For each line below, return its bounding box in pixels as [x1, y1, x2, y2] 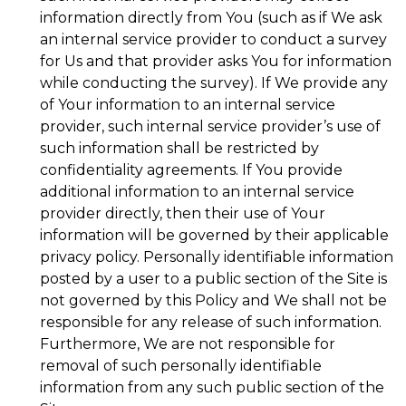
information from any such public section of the [40, 379, 384, 396]
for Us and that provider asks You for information [40, 53, 391, 70]
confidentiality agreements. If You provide [40, 161, 343, 179]
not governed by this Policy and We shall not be [40, 292, 387, 309]
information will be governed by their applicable [40, 227, 389, 244]
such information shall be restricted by [40, 140, 319, 157]
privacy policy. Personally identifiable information [40, 248, 393, 266]
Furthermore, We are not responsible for [40, 335, 335, 353]
